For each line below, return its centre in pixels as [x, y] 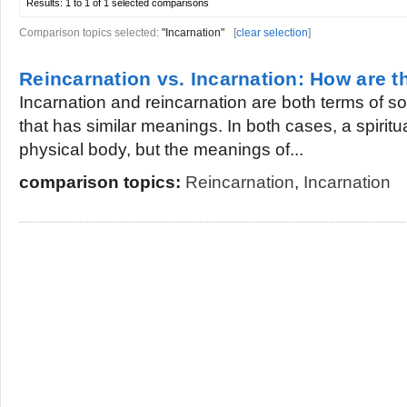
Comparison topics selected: [90, 33]
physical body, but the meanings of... [161, 149]
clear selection [272, 33]
